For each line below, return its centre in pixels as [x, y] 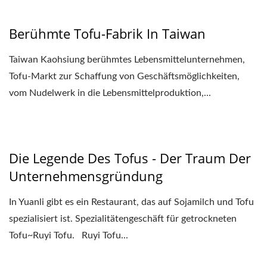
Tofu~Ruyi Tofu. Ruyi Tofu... [69, 235]
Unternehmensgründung [86, 176]
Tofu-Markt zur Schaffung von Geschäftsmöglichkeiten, [124, 76]
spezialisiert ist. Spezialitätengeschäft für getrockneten [123, 218]
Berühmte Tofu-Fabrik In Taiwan [107, 33]
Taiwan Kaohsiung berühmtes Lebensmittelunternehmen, [127, 59]
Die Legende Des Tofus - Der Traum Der [130, 158]
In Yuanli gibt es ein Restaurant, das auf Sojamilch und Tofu [131, 202]
